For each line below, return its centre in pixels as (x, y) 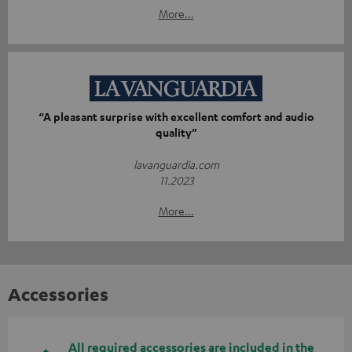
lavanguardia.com (176, 164)
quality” (176, 132)
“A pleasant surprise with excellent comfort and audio (176, 116)
